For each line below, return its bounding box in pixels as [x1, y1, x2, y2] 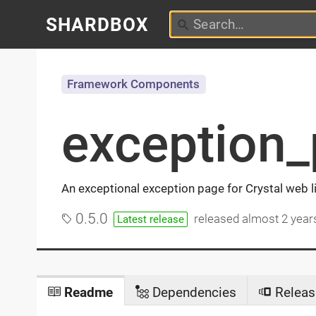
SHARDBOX [45, 13, 150, 35]
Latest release [117, 212, 185, 226]
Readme [61, 284, 114, 300]
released [194, 212, 243, 226]
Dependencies [148, 284, 236, 300]
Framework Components [67, 77, 200, 92]
